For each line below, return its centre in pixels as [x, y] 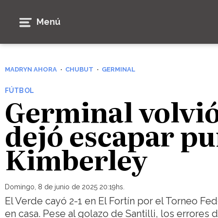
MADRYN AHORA [31, 69]
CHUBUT [79, 69]
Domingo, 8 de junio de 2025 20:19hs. [65, 187]
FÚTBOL [19, 91]
